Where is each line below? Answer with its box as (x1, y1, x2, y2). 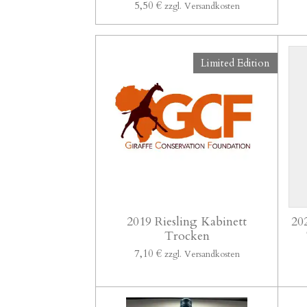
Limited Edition (201, 56, 270, 70)
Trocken (164, 227, 210, 245)
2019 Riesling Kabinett (127, 212, 247, 230)
